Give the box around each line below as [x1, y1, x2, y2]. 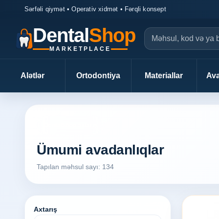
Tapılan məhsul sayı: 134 [37, 163, 114, 171]
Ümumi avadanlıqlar [37, 142, 164, 157]
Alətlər [21, 71, 45, 80]
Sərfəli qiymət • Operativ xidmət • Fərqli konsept [24, 5, 166, 13]
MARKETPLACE [49, 45, 111, 52]
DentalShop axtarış [44, 122, 97, 129]
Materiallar [145, 71, 183, 80]
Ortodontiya [76, 71, 121, 80]
